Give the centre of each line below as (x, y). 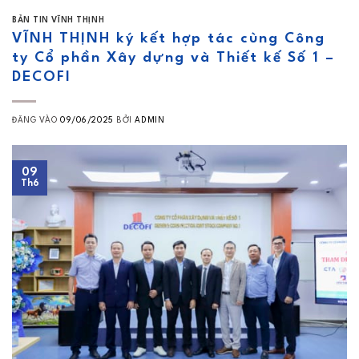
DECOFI (42, 77)
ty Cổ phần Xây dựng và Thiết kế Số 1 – (173, 58)
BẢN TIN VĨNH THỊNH (58, 20)
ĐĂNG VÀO (36, 120)
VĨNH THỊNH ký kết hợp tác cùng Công (169, 38)
